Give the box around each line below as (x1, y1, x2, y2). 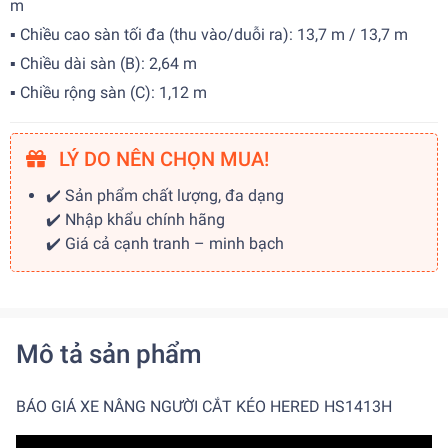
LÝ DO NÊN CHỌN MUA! (54, 147, 269, 171)
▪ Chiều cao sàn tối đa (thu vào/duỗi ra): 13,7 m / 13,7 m (10, 25, 408, 44)
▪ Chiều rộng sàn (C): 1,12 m (10, 83, 207, 102)
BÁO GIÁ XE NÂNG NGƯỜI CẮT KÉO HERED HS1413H (16, 397, 392, 416)
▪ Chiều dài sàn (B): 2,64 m (10, 54, 197, 73)
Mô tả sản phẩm (16, 339, 202, 369)
